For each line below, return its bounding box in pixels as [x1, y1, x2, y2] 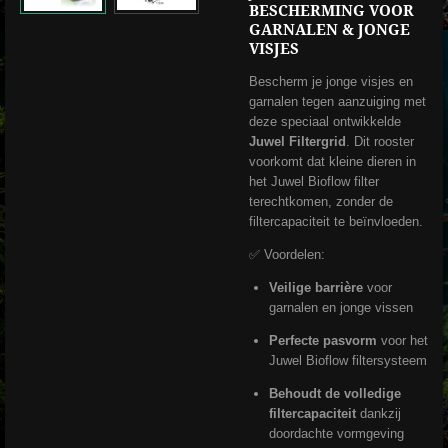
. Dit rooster [346, 134, 414, 150]
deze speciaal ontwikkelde [249, 114, 401, 130]
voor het [376, 333, 428, 349]
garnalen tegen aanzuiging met [249, 94, 426, 110]
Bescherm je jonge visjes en [249, 74, 413, 90]
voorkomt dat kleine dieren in [249, 154, 416, 170]
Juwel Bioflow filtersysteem [268, 353, 427, 369]
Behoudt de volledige [268, 386, 401, 402]
